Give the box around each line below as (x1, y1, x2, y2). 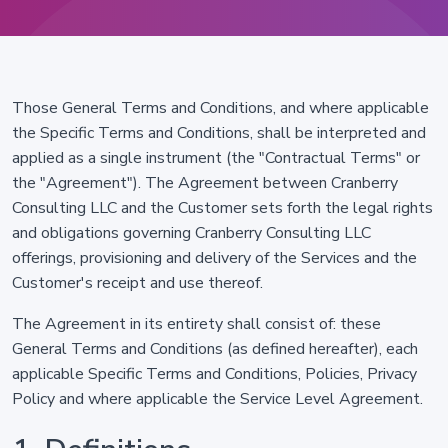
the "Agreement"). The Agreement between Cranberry (12, 172, 398, 194)
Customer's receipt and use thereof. (12, 272, 263, 294)
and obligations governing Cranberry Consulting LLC (12, 222, 371, 244)
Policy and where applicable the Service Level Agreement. (12, 388, 423, 410)
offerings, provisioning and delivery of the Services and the (12, 247, 417, 269)
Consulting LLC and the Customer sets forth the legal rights (12, 197, 433, 219)
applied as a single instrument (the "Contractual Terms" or (12, 147, 420, 169)
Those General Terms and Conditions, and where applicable (12, 97, 429, 119)
